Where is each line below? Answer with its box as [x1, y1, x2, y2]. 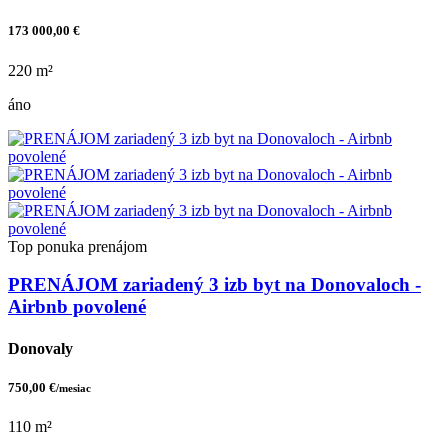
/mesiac [56, 381, 91, 394]
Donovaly [8, 339, 73, 357]
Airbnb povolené [8, 296, 146, 318]
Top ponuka [8, 237, 84, 255]
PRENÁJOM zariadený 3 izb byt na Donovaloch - [8, 274, 421, 296]
